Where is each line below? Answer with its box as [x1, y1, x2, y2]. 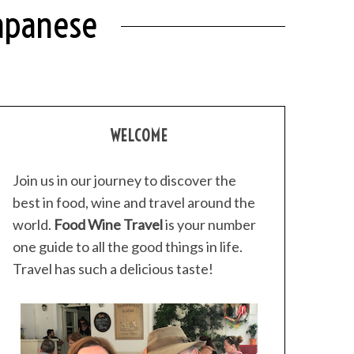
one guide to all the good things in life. [13, 238, 243, 255]
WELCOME [110, 126, 168, 145]
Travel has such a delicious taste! [13, 260, 213, 277]
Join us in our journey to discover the [13, 171, 236, 189]
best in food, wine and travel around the [13, 194, 255, 211]
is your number [163, 216, 256, 233]
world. [13, 216, 54, 233]
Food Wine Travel [54, 216, 163, 233]
